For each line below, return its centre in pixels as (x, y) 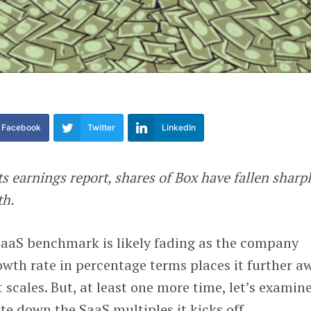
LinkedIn (179, 128)
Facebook (22, 128)
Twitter (102, 128)
